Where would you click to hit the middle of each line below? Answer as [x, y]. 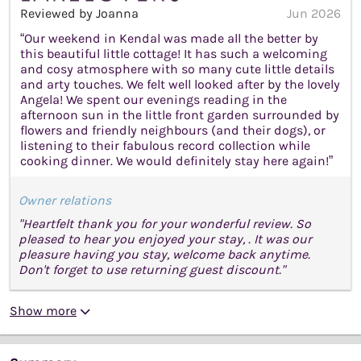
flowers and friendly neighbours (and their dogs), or [173, 130]
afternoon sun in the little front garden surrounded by [180, 114]
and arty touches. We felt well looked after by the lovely [180, 84]
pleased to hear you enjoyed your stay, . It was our [165, 239]
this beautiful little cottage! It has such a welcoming [174, 53]
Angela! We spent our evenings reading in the [154, 99]
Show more [43, 310]
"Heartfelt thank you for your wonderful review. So [165, 223]
